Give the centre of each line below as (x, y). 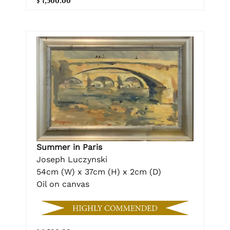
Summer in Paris (69, 147)
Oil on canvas (63, 184)
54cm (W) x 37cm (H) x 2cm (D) (99, 172)
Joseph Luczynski (72, 160)
